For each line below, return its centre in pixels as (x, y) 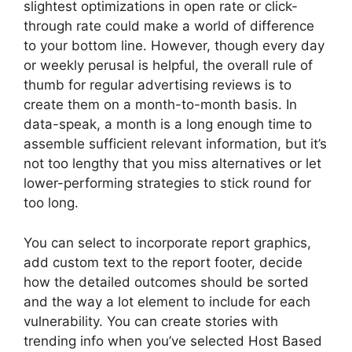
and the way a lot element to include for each (167, 301)
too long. (51, 203)
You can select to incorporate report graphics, (167, 242)
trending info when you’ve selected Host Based (173, 341)
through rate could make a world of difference (169, 26)
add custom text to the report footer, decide (163, 262)
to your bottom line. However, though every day (174, 46)
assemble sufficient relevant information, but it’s (175, 144)
